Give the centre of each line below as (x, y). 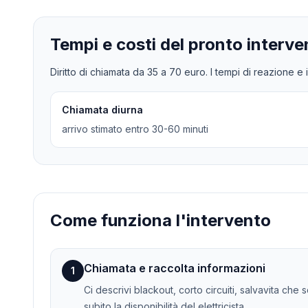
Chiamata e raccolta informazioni (175, 268)
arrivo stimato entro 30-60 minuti (135, 129)
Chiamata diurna (102, 110)
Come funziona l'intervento (161, 221)
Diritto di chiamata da (99, 72)
